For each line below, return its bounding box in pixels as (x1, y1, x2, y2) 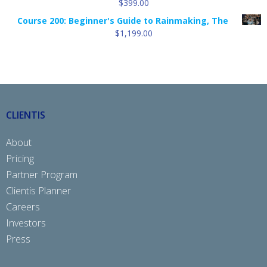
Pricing (6, 152, 34, 166)
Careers (6, 200, 40, 214)
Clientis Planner (6, 184, 71, 198)
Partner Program (6, 168, 77, 182)
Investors (6, 216, 46, 230)
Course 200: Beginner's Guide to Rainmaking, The (17, 15, 228, 27)
